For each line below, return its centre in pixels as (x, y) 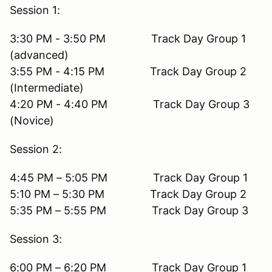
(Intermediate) (47, 87)
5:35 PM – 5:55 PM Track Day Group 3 (129, 210)
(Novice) (32, 120)
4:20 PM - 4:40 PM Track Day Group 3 (130, 104)
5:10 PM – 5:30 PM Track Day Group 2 (128, 194)
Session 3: (36, 239)
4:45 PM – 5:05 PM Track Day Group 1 (129, 177)
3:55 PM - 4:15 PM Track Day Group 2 (128, 71)
